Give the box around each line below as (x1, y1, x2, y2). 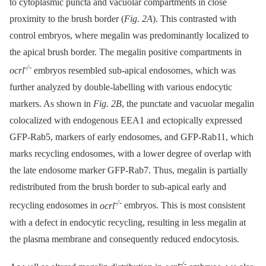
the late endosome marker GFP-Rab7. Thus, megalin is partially (9, 165, 248, 176)
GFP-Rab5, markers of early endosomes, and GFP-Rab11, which (9, 132, 254, 142)
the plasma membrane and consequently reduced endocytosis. (9, 233, 239, 244)
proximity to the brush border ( (9, 14, 124, 24)
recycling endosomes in (9, 200, 100, 211)
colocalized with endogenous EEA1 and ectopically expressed (9, 115, 242, 126)
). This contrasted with (153, 14, 236, 24)
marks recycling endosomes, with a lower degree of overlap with (9, 148, 251, 159)
